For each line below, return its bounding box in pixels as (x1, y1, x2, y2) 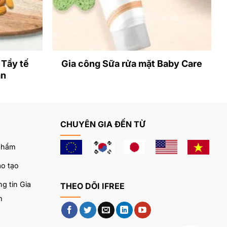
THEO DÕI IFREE (60, 181, 125, 192)
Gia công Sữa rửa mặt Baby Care (61, 58, 202, 69)
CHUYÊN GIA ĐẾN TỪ (60, 119, 145, 130)
